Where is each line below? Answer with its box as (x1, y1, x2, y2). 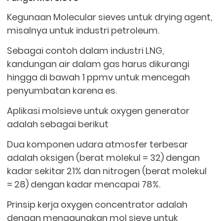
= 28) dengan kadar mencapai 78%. (7, 178, 161, 191)
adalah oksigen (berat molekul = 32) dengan (7, 151, 200, 164)
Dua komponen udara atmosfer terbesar (7, 138, 188, 151)
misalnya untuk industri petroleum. (7, 24, 160, 37)
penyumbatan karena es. (7, 84, 117, 97)
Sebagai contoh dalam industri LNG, (7, 44, 164, 57)
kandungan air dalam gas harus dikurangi (7, 58, 190, 71)
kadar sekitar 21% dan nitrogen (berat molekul (7, 165, 207, 178)
